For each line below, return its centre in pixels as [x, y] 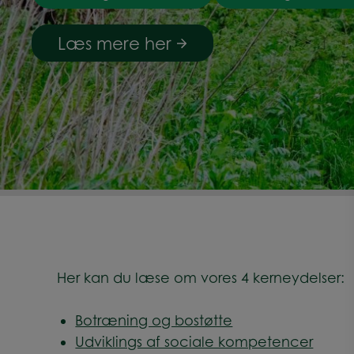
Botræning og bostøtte [154, 320]
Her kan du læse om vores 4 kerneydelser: [201, 277]
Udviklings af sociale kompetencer [194, 341]
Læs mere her [117, 43]
